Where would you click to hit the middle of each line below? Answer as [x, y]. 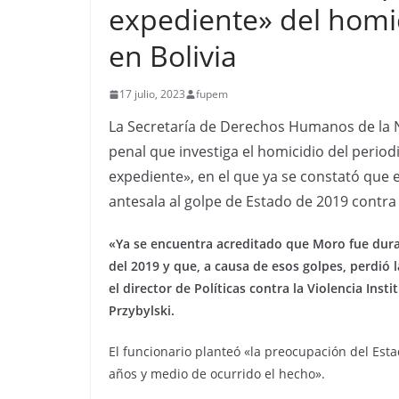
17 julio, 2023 [152, 94]
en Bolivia [173, 56]
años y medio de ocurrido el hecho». [217, 374]
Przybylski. [142, 310]
